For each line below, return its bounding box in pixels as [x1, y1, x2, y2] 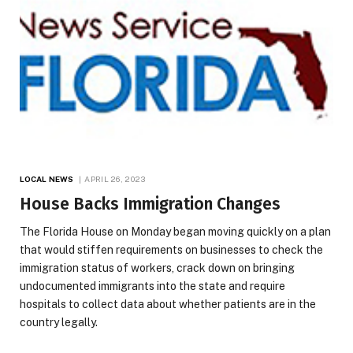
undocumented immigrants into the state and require [20, 279, 285, 292]
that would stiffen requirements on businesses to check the [20, 243, 323, 256]
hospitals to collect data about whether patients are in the [20, 297, 316, 310]
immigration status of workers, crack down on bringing [20, 261, 295, 274]
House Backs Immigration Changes [20, 193, 281, 214]
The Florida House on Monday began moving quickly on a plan [20, 225, 331, 238]
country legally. [20, 315, 98, 329]
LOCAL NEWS [20, 173, 73, 184]
